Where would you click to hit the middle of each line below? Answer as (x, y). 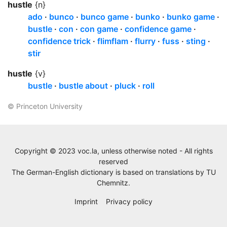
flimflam (113, 41)
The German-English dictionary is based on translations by (109, 172)
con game (99, 29)
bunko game (191, 17)
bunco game (105, 17)
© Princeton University (45, 106)
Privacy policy (129, 201)
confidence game (158, 29)
